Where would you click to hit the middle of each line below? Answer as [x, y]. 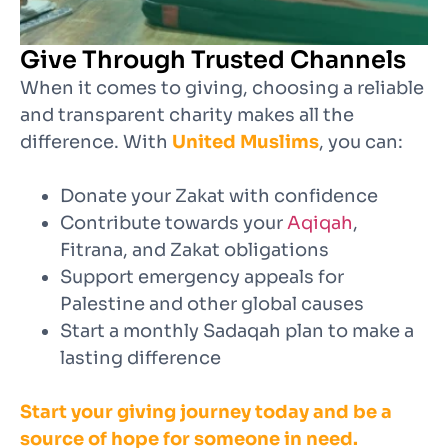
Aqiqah [320, 222]
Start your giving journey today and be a [206, 411]
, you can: [361, 141]
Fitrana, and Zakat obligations [194, 249]
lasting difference [140, 357]
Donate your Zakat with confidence [219, 195]
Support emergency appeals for [202, 276]
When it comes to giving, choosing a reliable [222, 87]
